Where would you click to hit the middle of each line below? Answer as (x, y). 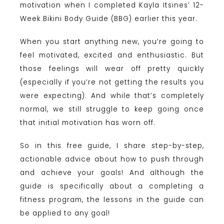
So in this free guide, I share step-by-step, (112, 145)
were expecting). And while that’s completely (112, 95)
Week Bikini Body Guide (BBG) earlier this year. (109, 18)
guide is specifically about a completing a (112, 186)
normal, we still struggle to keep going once (112, 109)
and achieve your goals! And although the (112, 172)
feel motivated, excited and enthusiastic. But (112, 55)
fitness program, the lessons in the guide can (112, 199)
